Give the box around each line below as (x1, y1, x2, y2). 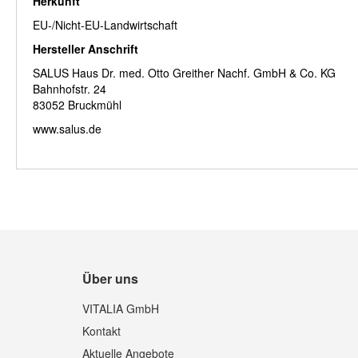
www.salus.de (33, 121, 101, 137)
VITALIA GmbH (82, 300, 160, 317)
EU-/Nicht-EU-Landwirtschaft (33, 17, 177, 34)
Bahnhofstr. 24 (33, 81, 106, 97)
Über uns (82, 269, 139, 288)
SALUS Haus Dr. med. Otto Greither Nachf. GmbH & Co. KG (33, 65, 336, 82)
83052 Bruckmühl (33, 97, 121, 113)
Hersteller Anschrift (33, 41, 138, 58)
